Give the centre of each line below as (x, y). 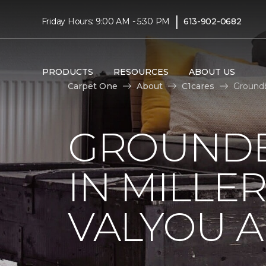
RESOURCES (141, 72)
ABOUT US (212, 72)
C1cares (198, 86)
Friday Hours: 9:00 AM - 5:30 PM (106, 21)
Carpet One (93, 86)
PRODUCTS (67, 72)
